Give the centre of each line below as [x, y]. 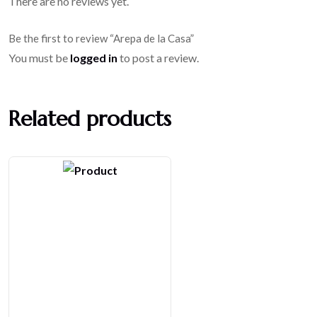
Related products [90, 119]
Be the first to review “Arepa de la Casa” [101, 38]
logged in [94, 58]
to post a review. [158, 58]
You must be [39, 58]
